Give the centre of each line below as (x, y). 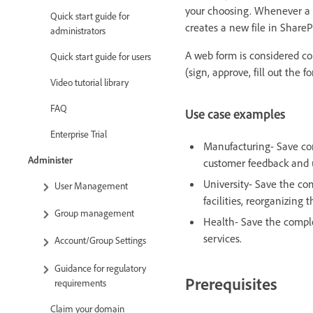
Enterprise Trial (79, 134)
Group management (94, 213)
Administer (50, 160)
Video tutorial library (89, 82)
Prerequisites (231, 283)
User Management (91, 185)
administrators (78, 30)
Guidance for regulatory (100, 268)
